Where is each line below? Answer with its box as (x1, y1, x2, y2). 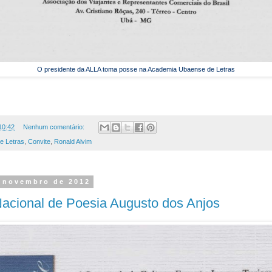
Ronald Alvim (54, 138, 92, 146)
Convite (28, 138, 50, 146)
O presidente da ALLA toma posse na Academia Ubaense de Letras (37, 66, 235, 73)
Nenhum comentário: (22, 123, 86, 131)
